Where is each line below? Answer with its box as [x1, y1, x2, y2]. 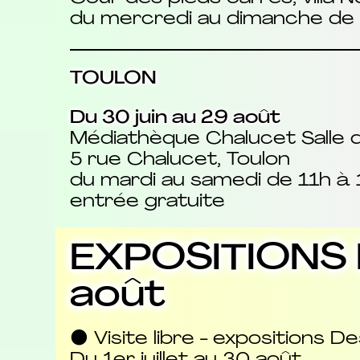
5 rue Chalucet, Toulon [69, 150, 290, 170]
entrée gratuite [69, 192, 225, 211]
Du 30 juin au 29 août [69, 108, 280, 128]
